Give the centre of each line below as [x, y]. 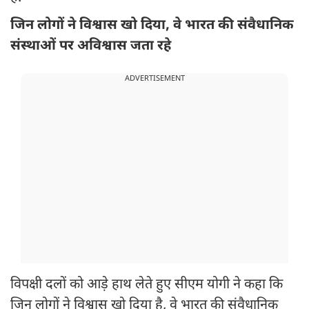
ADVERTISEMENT [154, 79]
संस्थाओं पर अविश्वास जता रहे [92, 47]
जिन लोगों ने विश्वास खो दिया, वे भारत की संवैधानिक [152, 26]
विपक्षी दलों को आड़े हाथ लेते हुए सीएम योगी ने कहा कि [147, 285]
